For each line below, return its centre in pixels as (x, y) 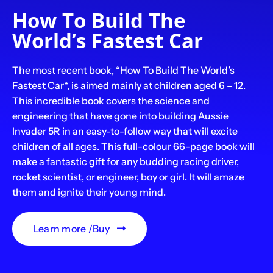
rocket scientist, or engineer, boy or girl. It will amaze (128, 176)
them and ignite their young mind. (89, 192)
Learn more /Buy (72, 228)
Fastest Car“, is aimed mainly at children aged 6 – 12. (129, 85)
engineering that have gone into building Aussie (120, 115)
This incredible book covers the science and (111, 100)
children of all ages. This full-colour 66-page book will (133, 146)
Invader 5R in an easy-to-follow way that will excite (125, 131)
